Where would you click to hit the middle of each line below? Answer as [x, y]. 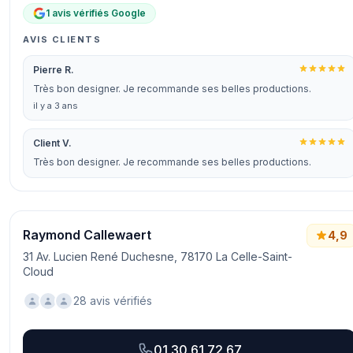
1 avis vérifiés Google [96, 13]
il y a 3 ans [56, 106]
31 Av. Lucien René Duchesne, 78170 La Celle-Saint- [158, 256]
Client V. [52, 143]
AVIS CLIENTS [62, 39]
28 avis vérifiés [113, 301]
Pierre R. [54, 70]
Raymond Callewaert [87, 235]
